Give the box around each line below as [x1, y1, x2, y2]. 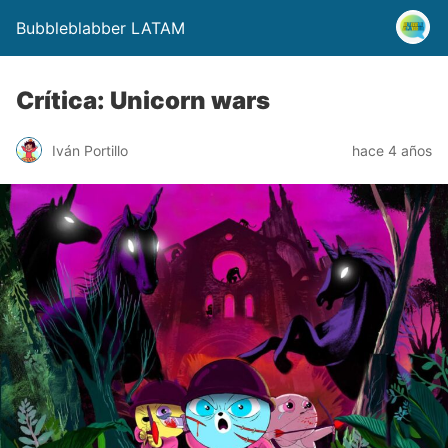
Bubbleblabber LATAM [16, 18, 185, 38]
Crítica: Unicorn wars [16, 86, 270, 115]
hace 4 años [352, 141, 432, 159]
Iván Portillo [52, 141, 128, 159]
